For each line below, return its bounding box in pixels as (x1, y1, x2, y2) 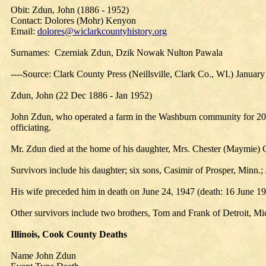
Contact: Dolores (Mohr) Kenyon (11, 15, 136, 26)
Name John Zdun (11, 251, 76, 261)
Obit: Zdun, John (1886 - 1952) (11, 5, 129, 15)
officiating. (11, 122, 51, 132)
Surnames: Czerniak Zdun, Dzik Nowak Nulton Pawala (11, 47, 223, 58)
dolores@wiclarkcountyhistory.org (37, 26, 167, 36)
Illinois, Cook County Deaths (11, 229, 127, 239)
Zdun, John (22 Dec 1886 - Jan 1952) (11, 90, 152, 100)
